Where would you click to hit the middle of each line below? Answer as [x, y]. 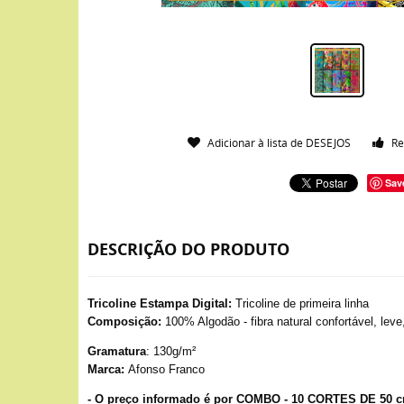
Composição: [124, 321]
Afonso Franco [165, 369]
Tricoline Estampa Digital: [160, 303]
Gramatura [117, 351]
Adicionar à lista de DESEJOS [280, 142]
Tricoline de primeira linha [300, 303]
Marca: [106, 369]
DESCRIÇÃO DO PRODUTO [188, 249]
